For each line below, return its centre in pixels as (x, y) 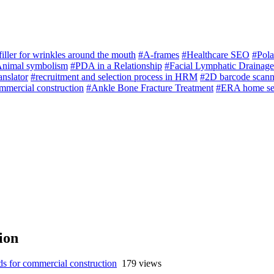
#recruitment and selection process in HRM (114, 77)
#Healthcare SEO (216, 55)
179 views (142, 264)
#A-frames (159, 55)
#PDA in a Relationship (116, 66)
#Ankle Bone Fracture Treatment (150, 88)
